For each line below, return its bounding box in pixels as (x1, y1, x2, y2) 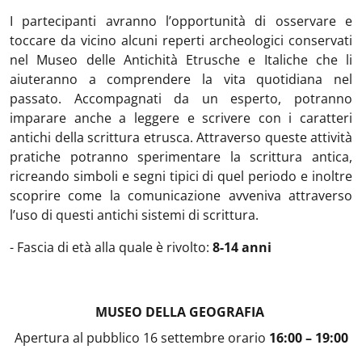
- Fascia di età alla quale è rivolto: (10, 238, 213, 256)
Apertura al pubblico (14, 329, 140, 347)
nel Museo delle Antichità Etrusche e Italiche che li (10, 51, 352, 69)
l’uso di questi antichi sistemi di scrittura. (10, 206, 259, 224)
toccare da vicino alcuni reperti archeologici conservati (10, 32, 352, 49)
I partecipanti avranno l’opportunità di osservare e (10, 12, 352, 30)
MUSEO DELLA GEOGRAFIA (95, 303, 267, 321)
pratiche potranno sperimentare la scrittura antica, (10, 148, 352, 166)
